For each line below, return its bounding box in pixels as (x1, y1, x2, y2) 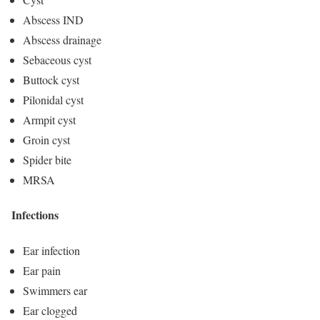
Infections (11, 206, 59, 224)
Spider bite (23, 152, 71, 167)
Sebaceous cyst (23, 52, 91, 67)
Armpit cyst (23, 112, 76, 127)
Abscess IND (23, 12, 84, 27)
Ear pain (23, 262, 61, 278)
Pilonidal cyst (23, 92, 84, 107)
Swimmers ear (23, 282, 87, 298)
